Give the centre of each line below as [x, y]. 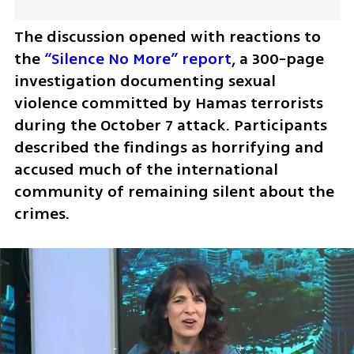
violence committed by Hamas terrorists [168, 104]
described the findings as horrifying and [169, 148]
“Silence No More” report [137, 59]
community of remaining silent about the [174, 192]
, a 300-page [277, 59]
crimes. [43, 214]
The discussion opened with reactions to [167, 37]
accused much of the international [146, 170]
